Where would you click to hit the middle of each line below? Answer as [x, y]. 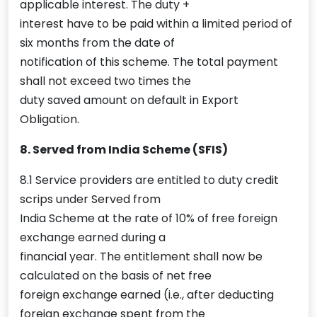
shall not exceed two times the [105, 81]
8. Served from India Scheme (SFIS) [124, 150]
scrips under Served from [90, 200]
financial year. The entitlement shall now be [141, 257]
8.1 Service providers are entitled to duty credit [149, 180]
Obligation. [50, 120]
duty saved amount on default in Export [129, 100]
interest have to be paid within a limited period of [156, 24]
